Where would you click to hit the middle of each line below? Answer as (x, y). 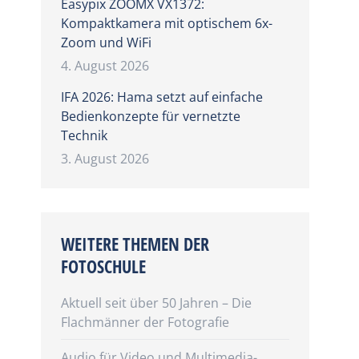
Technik (84, 135)
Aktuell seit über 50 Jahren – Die (156, 303)
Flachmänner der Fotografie (145, 322)
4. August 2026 (105, 66)
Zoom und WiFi (106, 42)
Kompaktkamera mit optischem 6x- (166, 23)
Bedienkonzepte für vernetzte (150, 116)
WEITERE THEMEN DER (135, 244)
